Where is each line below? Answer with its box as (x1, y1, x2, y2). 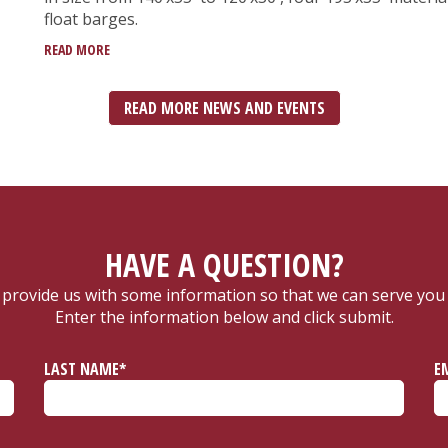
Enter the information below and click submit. (54, 306, 394, 329)
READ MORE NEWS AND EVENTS (123, 97, 325, 120)
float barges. (44, 8, 138, 31)
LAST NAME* (44, 358, 126, 381)
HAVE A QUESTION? (104, 243, 344, 287)
